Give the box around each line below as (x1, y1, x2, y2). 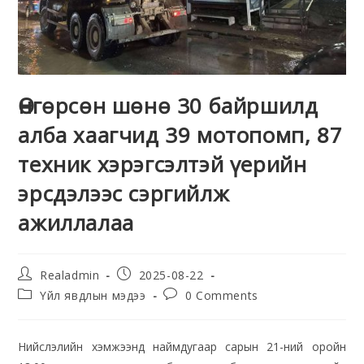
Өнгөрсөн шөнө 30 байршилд (18, 91, 318, 121)
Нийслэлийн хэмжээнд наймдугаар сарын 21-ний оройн (18, 339, 346, 355)
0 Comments (184, 288, 258, 304)
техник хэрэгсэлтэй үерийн (18, 149, 307, 180)
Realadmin (40, 267, 100, 284)
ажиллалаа (18, 208, 134, 238)
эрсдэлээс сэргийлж (18, 179, 230, 209)
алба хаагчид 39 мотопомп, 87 (18, 120, 343, 150)
